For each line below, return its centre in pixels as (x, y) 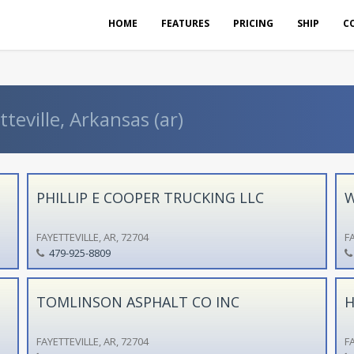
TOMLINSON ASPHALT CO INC (137, 301)
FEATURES (185, 23)
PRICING (253, 23)
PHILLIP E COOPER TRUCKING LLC (150, 197)
